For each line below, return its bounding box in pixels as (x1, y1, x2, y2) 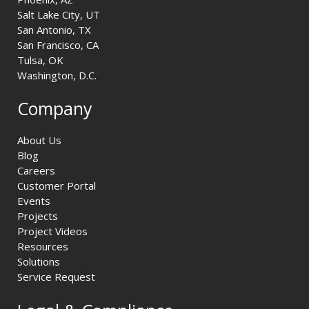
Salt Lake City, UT (17, 7, 100, 21)
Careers (17, 163, 55, 178)
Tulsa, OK (17, 52, 63, 67)
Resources (17, 239, 68, 254)
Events (17, 194, 50, 208)
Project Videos (17, 224, 88, 239)
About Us (17, 133, 61, 148)
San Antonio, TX (17, 22, 91, 37)
